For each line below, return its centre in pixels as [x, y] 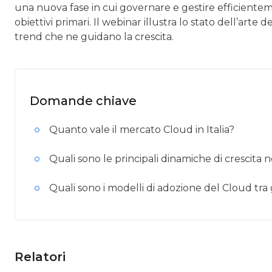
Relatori [40, 257]
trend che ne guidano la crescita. [94, 37]
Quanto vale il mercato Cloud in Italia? [142, 130]
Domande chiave [83, 101]
